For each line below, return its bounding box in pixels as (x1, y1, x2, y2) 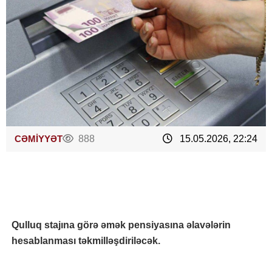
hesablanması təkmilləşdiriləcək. (12, 236, 160, 246)
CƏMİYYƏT (15, 134, 63, 144)
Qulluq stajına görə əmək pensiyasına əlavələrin (12, 220, 231, 230)
